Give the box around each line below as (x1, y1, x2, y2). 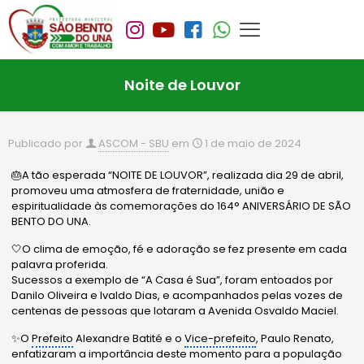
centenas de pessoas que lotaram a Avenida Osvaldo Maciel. (11, 303, 340, 319)
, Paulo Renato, (256, 331, 335, 347)
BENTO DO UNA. (11, 214, 92, 230)
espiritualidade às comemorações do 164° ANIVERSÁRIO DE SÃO (11, 198, 352, 214)
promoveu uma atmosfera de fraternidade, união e (11, 183, 285, 199)
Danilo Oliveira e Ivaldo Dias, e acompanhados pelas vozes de (11, 288, 344, 304)
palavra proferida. (11, 257, 109, 273)
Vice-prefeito (184, 331, 257, 347)
